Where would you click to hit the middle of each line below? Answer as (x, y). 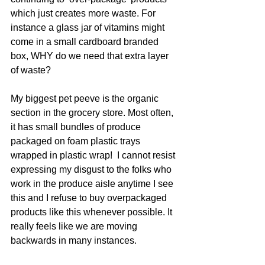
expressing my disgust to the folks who (92, 169)
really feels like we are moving (75, 226)
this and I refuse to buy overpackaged (90, 198)
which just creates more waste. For (84, 13)
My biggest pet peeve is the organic (86, 98)
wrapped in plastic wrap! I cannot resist (94, 155)
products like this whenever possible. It (93, 212)
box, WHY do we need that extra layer (91, 56)
